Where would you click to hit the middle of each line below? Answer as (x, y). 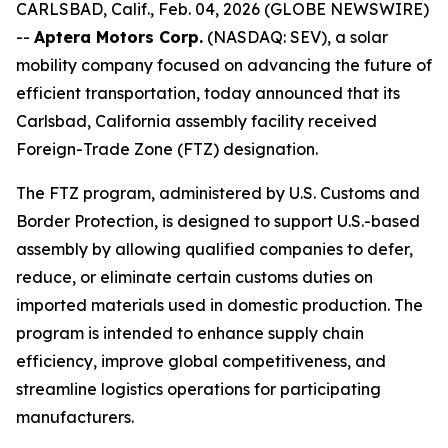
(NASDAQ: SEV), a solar (295, 37)
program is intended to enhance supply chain (190, 333)
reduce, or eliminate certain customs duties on (194, 277)
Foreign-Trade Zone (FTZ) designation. (167, 149)
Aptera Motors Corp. (118, 37)
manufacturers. (75, 417)
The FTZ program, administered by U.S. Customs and (218, 193)
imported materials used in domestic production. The (219, 305)
